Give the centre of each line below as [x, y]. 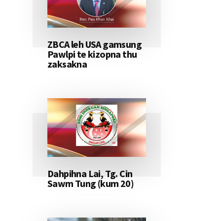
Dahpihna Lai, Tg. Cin [90, 174]
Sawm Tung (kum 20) [91, 184]
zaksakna [67, 64]
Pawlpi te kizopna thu [92, 54]
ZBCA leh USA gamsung [94, 44]
